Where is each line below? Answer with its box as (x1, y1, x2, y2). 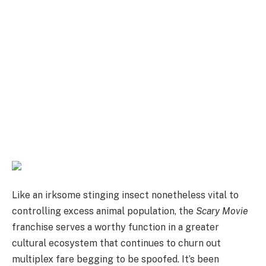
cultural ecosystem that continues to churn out (12, 237, 221, 249)
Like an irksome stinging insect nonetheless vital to (12, 189, 239, 201)
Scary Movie (196, 205, 248, 217)
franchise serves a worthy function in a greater (12, 221, 219, 233)
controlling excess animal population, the (12, 205, 196, 217)
